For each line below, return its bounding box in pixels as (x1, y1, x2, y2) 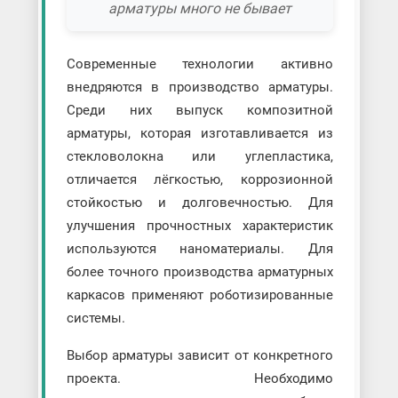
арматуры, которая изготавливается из (66, 124, 334, 141)
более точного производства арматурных (66, 263, 334, 280)
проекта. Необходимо (66, 370, 334, 386)
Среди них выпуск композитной (66, 101, 334, 118)
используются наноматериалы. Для (66, 240, 334, 257)
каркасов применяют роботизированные (66, 286, 334, 303)
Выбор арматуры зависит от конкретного (66, 346, 334, 363)
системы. (66, 309, 129, 326)
